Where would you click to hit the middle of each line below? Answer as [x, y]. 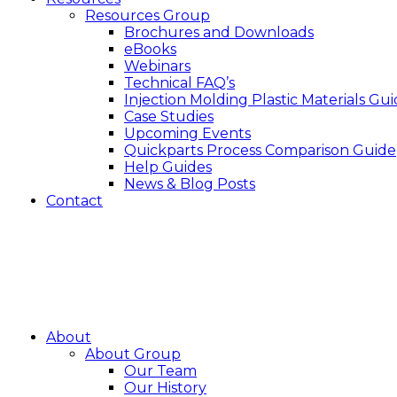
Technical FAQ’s [179, 83]
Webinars [157, 66]
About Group [133, 354]
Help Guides [168, 167]
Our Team [160, 371]
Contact [74, 201]
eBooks [150, 49]
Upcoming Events [187, 133]
